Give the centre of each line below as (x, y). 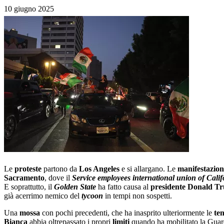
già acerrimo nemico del (43, 195)
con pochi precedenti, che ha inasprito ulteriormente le (127, 212)
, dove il (58, 177)
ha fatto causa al (123, 186)
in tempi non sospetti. (137, 195)
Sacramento (24, 177)
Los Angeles (99, 168)
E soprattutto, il (29, 186)
